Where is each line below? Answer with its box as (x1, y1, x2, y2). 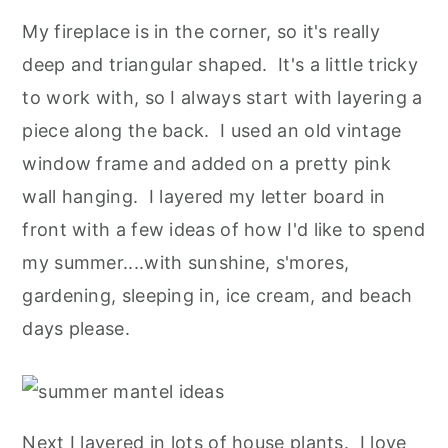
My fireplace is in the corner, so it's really (22, 21, 380, 43)
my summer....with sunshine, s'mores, (22, 252, 350, 274)
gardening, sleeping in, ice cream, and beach (22, 285, 413, 307)
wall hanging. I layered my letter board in (22, 186, 386, 208)
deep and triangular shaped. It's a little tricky (22, 54, 419, 76)
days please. (22, 318, 130, 340)
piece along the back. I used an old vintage (22, 120, 402, 142)
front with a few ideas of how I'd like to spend (22, 219, 426, 241)
